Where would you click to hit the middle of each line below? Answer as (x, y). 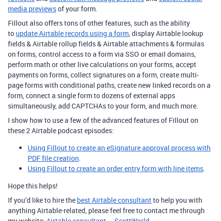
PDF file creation (53, 158)
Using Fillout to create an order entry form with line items (115, 168)
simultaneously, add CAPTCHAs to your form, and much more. (103, 106)
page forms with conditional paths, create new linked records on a (109, 85)
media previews (32, 9)
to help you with (177, 200)
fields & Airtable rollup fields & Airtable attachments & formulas (106, 44)
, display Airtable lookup (166, 33)
